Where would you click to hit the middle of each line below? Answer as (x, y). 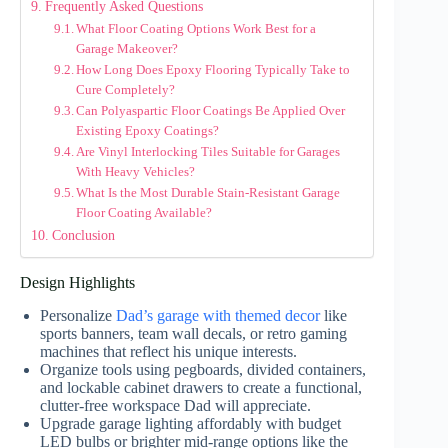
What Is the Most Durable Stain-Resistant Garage (208, 192)
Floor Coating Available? (144, 212)
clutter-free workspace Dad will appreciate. (175, 405)
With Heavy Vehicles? (136, 171)
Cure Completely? (126, 89)
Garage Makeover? (127, 48)
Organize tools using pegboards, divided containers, (203, 369)
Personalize (78, 315)
